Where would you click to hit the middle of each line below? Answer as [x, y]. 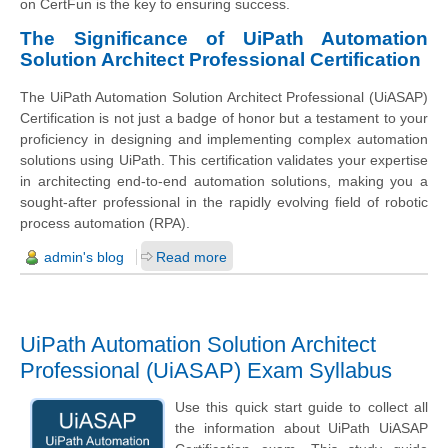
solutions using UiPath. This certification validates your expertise [224, 160]
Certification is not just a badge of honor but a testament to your [224, 118]
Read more [191, 257]
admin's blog [84, 257]
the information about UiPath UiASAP [301, 428]
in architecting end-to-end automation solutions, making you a [224, 181]
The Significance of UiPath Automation [224, 39]
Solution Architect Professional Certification [220, 60]
